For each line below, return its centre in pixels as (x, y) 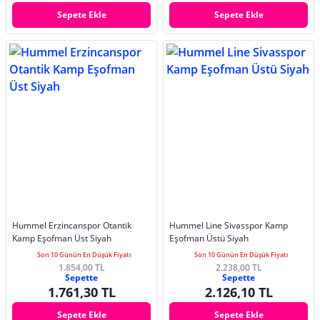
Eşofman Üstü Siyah (209, 239)
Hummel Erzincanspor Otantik (72, 226)
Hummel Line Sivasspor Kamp (229, 226)
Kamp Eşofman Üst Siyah (62, 239)
